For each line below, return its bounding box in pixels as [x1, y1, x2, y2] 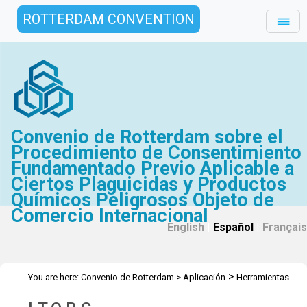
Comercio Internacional [11, 205, 209, 227]
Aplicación [183, 272, 225, 282]
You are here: [28, 272, 81, 282]
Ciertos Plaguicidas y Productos [11, 173, 287, 195]
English [167, 221, 204, 234]
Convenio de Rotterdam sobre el [11, 126, 284, 148]
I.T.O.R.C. [145, 288, 177, 299]
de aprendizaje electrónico [28, 288, 134, 299]
